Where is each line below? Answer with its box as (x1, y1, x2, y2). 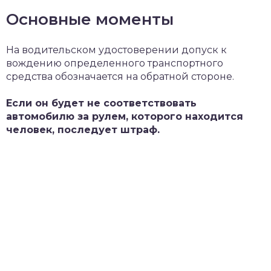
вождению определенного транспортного (6, 57, 223, 69)
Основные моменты (6, 9, 174, 29)
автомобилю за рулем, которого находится (6, 110, 243, 122)
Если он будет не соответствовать (6, 97, 197, 109)
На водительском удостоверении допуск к (6, 44, 227, 56)
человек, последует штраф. (6, 123, 160, 135)
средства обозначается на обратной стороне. (6, 70, 234, 82)
